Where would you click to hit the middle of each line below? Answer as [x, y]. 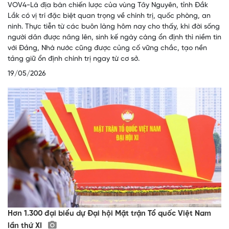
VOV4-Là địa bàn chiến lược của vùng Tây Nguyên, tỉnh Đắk [108, 6]
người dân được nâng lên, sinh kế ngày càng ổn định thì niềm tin [114, 38]
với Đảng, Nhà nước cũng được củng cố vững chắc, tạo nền [107, 49]
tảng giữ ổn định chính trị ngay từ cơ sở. [74, 59]
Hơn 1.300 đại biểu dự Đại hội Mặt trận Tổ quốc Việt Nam [109, 214]
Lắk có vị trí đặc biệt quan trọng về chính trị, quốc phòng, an [109, 16]
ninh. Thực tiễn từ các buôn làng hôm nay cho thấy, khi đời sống [114, 27]
